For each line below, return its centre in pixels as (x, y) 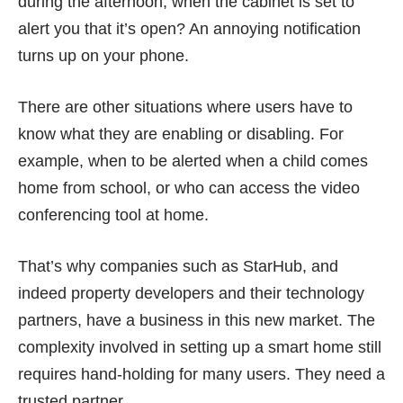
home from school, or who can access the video (189, 188)
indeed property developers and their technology (191, 293)
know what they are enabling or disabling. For (181, 134)
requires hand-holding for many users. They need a (201, 374)
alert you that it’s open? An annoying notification (189, 29)
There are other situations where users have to (185, 107)
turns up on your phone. (103, 56)
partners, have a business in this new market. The (197, 320)
